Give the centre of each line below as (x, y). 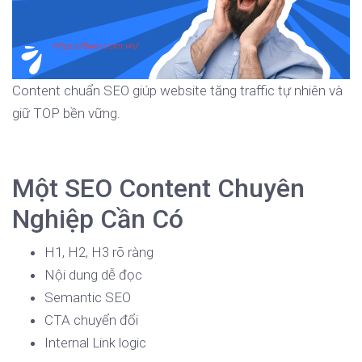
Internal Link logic (95, 343)
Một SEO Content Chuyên (158, 189)
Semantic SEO (88, 298)
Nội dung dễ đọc (93, 275)
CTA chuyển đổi (91, 320)
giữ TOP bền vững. (66, 114)
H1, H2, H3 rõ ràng (99, 253)
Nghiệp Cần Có (98, 219)
